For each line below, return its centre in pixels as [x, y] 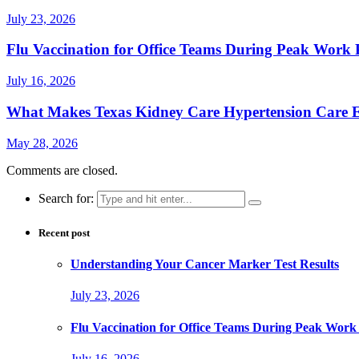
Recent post [64, 232]
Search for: [66, 198]
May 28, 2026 [42, 143]
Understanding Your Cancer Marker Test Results [205, 264]
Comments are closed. [62, 170]
